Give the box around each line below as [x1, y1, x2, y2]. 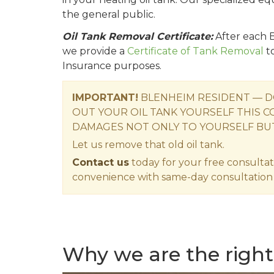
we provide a [62, 45, 127, 57]
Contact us [72, 157, 129, 169]
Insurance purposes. [62, 60, 161, 72]
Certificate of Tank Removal [127, 45, 264, 57]
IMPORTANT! [72, 92, 138, 104]
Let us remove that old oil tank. [72, 139, 224, 151]
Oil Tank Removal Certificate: [62, 31, 213, 43]
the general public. [62, 9, 155, 21]
